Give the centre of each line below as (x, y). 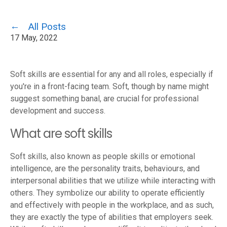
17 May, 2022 (34, 38)
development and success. (59, 111)
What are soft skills (61, 134)
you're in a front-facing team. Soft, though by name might (109, 86)
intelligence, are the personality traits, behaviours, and (105, 168)
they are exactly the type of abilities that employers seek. (112, 217)
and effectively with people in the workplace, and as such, (112, 205)
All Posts (47, 27)
